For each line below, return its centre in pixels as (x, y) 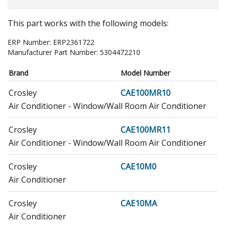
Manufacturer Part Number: (54, 52)
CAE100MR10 (146, 93)
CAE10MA (139, 203)
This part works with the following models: (88, 23)
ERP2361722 (74, 42)
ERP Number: (30, 42)
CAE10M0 (138, 166)
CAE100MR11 (146, 129)
